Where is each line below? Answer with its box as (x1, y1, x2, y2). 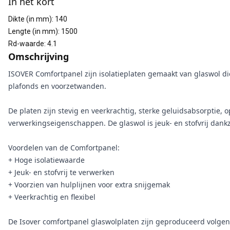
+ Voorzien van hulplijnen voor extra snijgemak (8, 180, 170, 189)
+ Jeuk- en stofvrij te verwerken (8, 167, 114, 177)
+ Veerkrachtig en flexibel (8, 192, 95, 202)
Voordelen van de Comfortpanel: (8, 143, 120, 152)
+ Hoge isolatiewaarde (8, 155, 85, 165)
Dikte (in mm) (8, 15, 52, 23)
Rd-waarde (8, 40, 44, 48)
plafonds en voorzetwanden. (8, 81, 106, 91)
